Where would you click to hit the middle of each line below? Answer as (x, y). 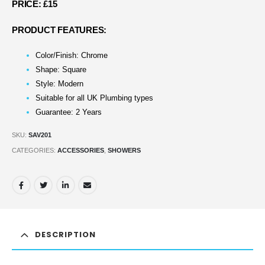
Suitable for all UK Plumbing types (94, 98)
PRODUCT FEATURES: (59, 30)
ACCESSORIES (81, 150)
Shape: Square (61, 70)
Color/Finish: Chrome (72, 56)
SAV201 (40, 135)
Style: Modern (59, 84)
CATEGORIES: (35, 150)
